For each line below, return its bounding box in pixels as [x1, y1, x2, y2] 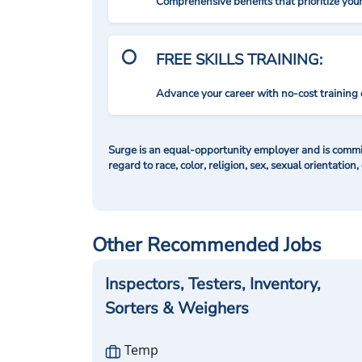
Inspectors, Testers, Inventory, [105, 273, 321, 295]
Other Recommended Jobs [92, 232, 322, 258]
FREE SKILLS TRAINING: [156, 49, 323, 70]
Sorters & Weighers [105, 297, 249, 319]
